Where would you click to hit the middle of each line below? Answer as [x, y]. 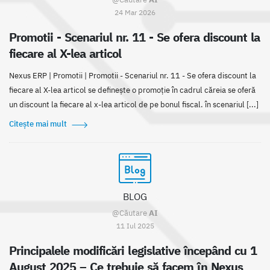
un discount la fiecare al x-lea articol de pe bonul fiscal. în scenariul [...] [134, 105]
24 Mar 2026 [135, 12]
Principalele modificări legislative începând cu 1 [133, 251]
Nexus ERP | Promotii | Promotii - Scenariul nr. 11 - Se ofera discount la [133, 76]
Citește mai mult [38, 124]
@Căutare [130, 213]
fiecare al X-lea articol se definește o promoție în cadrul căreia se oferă [132, 90]
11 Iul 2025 [135, 226]
